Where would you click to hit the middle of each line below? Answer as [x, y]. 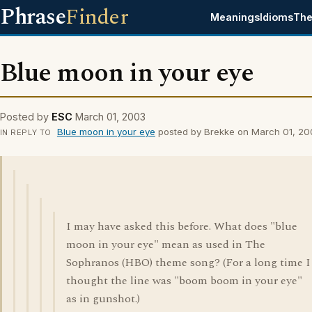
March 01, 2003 [110, 117]
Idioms [277, 17]
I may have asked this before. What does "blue [182, 226]
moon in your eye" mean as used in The [166, 244]
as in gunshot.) [103, 299]
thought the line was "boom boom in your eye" [184, 281]
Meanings [235, 17]
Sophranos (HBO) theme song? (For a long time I [188, 263]
